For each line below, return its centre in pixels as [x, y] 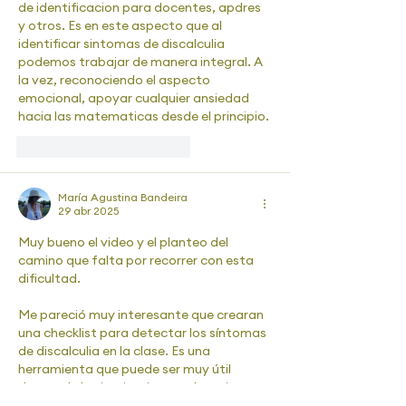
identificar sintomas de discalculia [123, 43]
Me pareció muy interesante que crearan [142, 314]
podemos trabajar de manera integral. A [142, 62]
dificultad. [51, 278]
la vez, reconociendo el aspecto [116, 80]
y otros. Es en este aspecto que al [121, 25]
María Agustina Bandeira [123, 197]
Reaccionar [161, 147]
